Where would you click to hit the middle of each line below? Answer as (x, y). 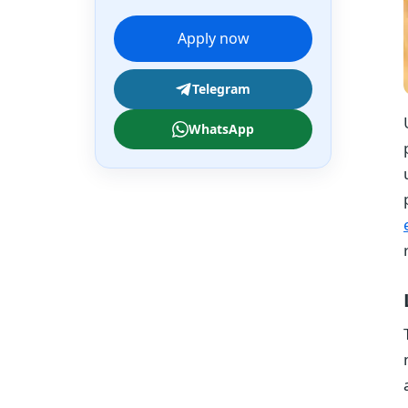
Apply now (213, 38)
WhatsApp (221, 129)
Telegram (221, 89)
